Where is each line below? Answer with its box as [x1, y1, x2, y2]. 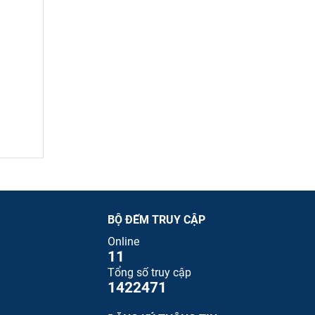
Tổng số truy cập [108, 266, 191, 280]
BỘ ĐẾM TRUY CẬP [108, 213, 205, 226]
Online [108, 235, 139, 249]
